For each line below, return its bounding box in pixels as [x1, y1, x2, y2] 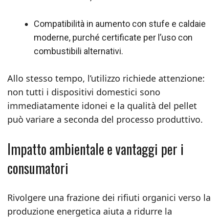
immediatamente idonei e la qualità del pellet [7, 100, 197, 111]
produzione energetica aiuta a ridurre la [7, 205, 172, 217]
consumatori [7, 158, 68, 178]
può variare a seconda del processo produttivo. [7, 113, 203, 125]
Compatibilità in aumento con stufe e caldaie [34, 19, 206, 29]
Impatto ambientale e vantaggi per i [7, 139, 184, 159]
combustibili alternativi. [34, 46, 123, 56]
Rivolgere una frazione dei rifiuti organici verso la [7, 192, 211, 203]
